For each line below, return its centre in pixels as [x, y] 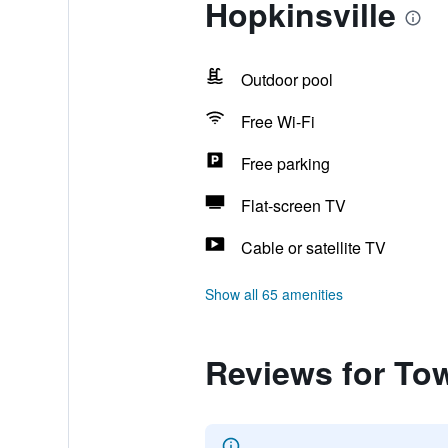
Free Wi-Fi [277, 121]
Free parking [285, 163]
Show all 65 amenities [273, 294]
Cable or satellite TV [313, 247]
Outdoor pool [286, 79]
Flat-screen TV [293, 205]
